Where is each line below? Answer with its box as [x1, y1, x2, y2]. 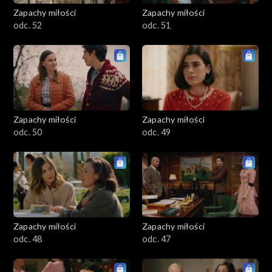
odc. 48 [13, 233, 42, 244]
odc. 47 [142, 233, 171, 244]
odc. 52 [13, 19, 42, 30]
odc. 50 [13, 126, 42, 137]
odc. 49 [142, 126, 171, 137]
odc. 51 [142, 19, 171, 30]
